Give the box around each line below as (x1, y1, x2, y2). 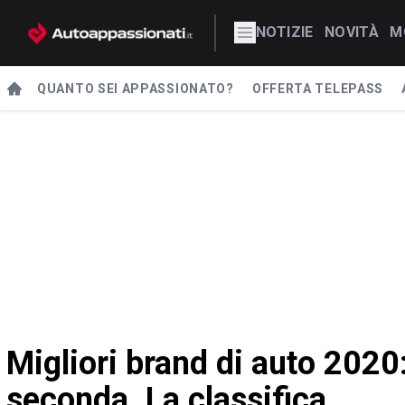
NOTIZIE (256, 24, 314, 42)
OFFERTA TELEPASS (251, 80, 384, 96)
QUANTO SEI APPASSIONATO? (37, 80, 234, 96)
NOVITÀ (324, 24, 380, 42)
